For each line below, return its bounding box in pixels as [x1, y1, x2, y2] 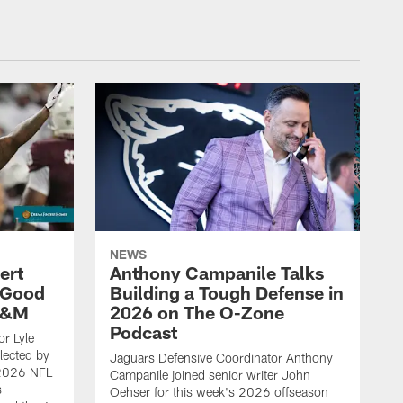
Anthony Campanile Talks [110, 262, 324, 284]
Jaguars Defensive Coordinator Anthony [110, 350, 333, 366]
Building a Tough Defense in [110, 282, 344, 304]
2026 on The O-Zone [110, 301, 284, 324]
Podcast [110, 321, 177, 344]
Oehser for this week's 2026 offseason [110, 384, 328, 400]
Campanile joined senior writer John [110, 367, 310, 383]
